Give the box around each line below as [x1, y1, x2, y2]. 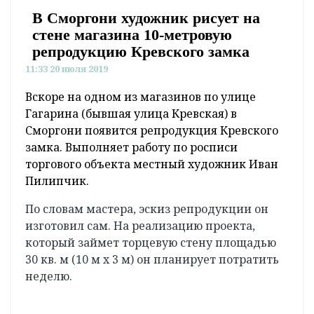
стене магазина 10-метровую [32, 26, 232, 44]
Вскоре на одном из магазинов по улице [25, 266, 256, 282]
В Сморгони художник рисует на [32, 9, 260, 27]
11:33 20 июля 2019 [25, 62, 108, 76]
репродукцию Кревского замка [32, 43, 250, 61]
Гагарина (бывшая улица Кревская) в [25, 282, 237, 299]
